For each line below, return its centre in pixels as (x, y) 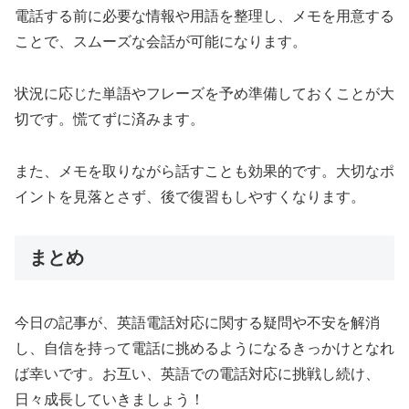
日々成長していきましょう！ (110, 399)
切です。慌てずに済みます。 (110, 119)
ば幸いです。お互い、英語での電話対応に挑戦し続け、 (197, 373)
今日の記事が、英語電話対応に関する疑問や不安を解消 (197, 322)
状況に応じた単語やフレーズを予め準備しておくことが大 (204, 93)
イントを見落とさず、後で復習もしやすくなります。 (190, 196)
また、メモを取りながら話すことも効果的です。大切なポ (204, 171)
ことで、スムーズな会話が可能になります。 (161, 41)
